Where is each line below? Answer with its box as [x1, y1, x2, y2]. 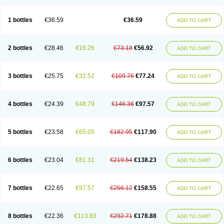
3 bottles [7, 72, 32, 79]
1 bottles [7, 16, 32, 23]
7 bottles [7, 184, 32, 191]
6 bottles [7, 156, 32, 163]
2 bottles [7, 44, 32, 51]
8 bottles [7, 212, 32, 219]
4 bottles [7, 100, 32, 107]
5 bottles [7, 128, 32, 135]
